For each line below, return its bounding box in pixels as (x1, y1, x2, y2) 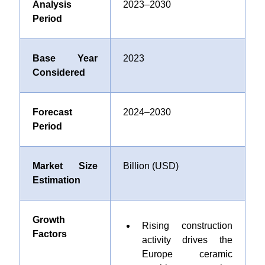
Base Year (32, 53, 98, 63)
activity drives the (141, 235, 232, 245)
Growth (32, 215, 65, 225)
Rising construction (141, 221, 232, 231)
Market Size (32, 161, 98, 171)
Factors (32, 229, 67, 239)
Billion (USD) (122, 161, 179, 171)
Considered (32, 67, 85, 77)
